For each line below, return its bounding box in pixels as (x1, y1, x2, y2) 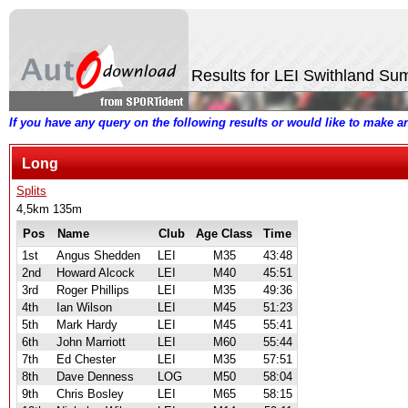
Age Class (196, 227, 252, 240)
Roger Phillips (56, 283, 129, 297)
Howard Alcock (56, 266, 135, 280)
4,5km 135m (16, 202, 82, 216)
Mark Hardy (56, 318, 117, 331)
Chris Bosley (56, 387, 124, 401)
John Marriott (56, 335, 126, 349)
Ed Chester (56, 352, 116, 366)
